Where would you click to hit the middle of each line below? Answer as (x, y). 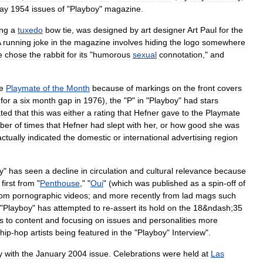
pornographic (37, 195)
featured (94, 232)
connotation (181, 55)
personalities (173, 220)
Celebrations (137, 254)
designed (110, 30)
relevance (194, 171)
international (146, 137)
